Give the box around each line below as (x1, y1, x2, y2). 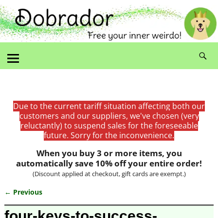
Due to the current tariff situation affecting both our (13, 100, 205, 111)
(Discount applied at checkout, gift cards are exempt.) (32, 169, 186, 178)
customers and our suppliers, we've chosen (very (19, 110, 199, 121)
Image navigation (4, 194, 97, 209)
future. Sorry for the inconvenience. (44, 129, 174, 141)
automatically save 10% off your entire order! (16, 157, 202, 169)
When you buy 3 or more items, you (36, 147, 182, 159)
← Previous (4, 187, 42, 197)
